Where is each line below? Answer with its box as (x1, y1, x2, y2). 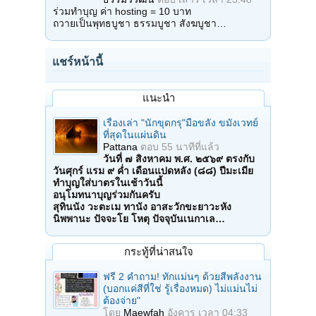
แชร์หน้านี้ (52, 55, 103, 68)
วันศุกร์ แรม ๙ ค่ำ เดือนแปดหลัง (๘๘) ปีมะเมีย (53, 164, 253, 176)
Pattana (103, 140, 138, 152)
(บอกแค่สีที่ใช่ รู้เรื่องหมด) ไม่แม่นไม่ (103, 282, 257, 294)
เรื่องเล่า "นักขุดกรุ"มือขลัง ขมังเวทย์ (103, 116, 258, 128)
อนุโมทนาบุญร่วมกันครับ (53, 188, 160, 200)
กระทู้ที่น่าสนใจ (123, 245, 193, 257)
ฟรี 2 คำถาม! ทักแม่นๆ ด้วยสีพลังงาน (103, 270, 262, 282)
